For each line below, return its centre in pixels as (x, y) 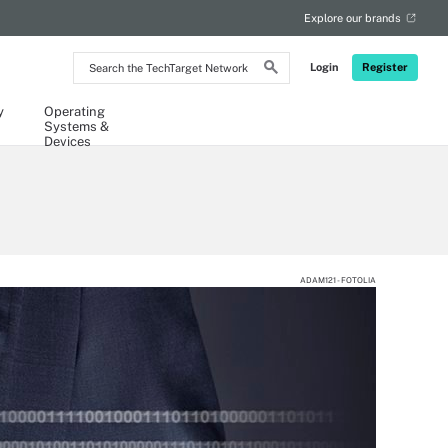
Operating (74, 111)
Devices (67, 141)
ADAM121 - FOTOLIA (338, 280)
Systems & (76, 126)
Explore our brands (352, 18)
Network (103, 111)
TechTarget (112, 94)
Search (98, 60)
